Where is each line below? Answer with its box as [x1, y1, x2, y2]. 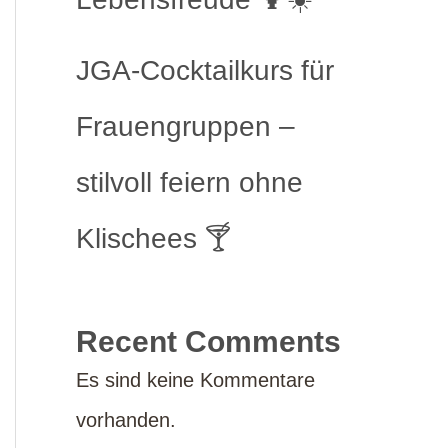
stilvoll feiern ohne [76, 167, 303, 198]
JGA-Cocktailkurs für [76, 55, 334, 86]
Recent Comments [76, 325, 341, 358]
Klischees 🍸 [76, 223, 232, 254]
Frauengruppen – [76, 111, 295, 142]
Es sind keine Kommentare [76, 369, 315, 391]
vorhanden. [76, 409, 176, 431]
